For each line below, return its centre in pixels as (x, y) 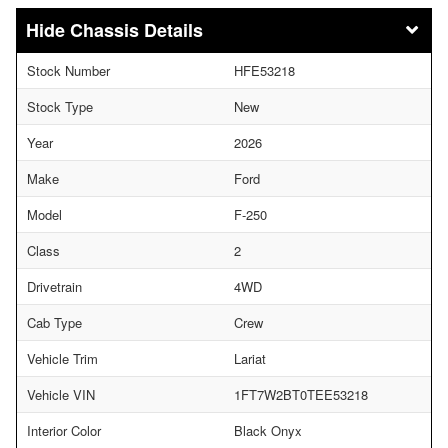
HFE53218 (264, 70)
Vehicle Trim (62, 358)
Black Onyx (268, 430)
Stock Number (68, 70)
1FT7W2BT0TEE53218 (301, 394)
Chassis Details (136, 29)
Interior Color (64, 430)
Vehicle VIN (61, 394)
